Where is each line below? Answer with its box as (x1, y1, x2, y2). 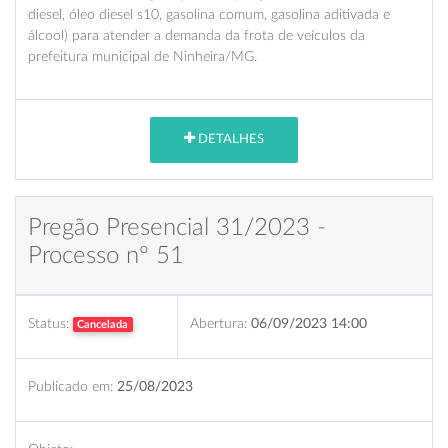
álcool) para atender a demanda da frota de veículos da (28, 27, 365, 43)
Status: (28, 315, 69, 331)
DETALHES (195, 133, 264, 147)
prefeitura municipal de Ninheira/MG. (28, 48, 257, 64)
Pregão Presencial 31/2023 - (28, 215, 326, 240)
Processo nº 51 (28, 243, 184, 268)
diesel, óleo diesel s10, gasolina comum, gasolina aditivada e (28, 6, 390, 22)
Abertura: (190, 315, 247, 331)
